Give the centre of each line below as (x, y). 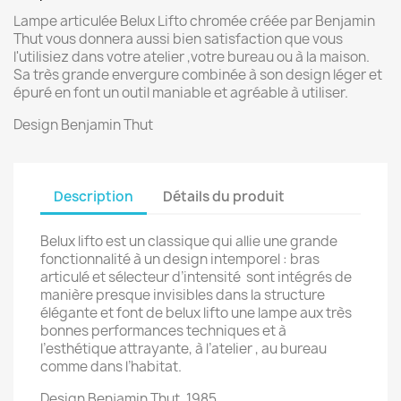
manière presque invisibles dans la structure (183, 295)
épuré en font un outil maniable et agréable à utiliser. (182, 93)
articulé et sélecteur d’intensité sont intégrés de (196, 277)
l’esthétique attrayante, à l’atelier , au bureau (183, 349)
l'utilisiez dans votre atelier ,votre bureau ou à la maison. (192, 57)
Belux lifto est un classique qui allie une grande (189, 241)
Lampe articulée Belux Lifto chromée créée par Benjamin (194, 21)
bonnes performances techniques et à (163, 331)
